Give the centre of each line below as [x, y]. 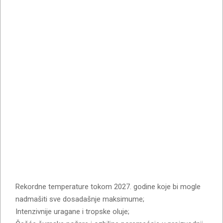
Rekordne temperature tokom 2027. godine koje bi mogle [108, 186]
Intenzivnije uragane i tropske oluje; [72, 211]
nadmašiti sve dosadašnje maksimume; [80, 199]
